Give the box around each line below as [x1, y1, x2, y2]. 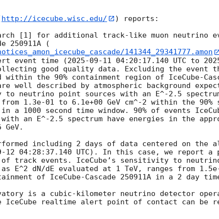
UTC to [169, 56, 204, 65]
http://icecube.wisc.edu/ [1, 14, 107, 23]
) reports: [115, 14, 159, 23]
